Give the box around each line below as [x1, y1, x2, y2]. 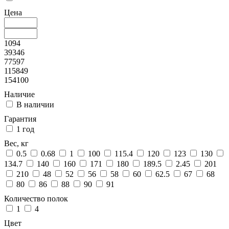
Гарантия [4, 114, 36, 123]
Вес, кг [4, 139, 29, 148]
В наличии [16, 100, 54, 109]
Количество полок [4, 194, 68, 203]
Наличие [4, 89, 35, 99]
